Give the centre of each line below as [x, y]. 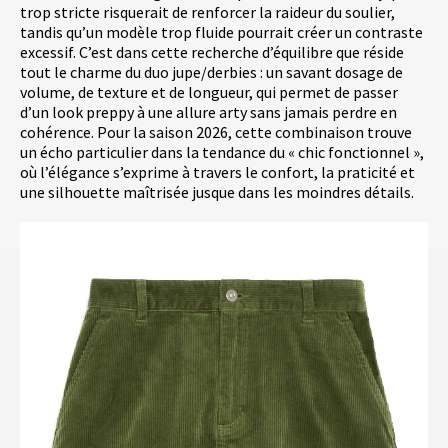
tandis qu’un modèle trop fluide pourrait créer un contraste [221, 32]
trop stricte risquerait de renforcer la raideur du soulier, [207, 12]
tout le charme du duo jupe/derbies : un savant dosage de [211, 72]
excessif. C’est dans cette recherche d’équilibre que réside [212, 52]
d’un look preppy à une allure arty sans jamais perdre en [208, 112]
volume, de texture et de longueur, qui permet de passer [209, 92]
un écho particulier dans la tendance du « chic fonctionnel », [222, 152]
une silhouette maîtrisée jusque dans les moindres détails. [217, 192]
